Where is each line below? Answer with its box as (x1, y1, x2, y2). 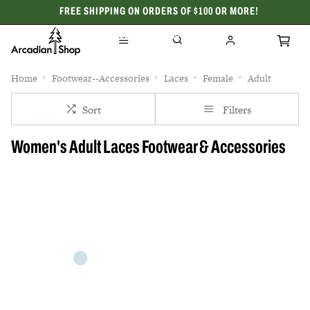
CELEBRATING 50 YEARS (107, 30, 210, 42)
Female (203, 71, 233, 85)
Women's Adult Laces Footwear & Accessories (11, 139, 286, 158)
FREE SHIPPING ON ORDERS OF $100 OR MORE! (59, 6, 259, 17)
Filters (222, 102, 251, 117)
